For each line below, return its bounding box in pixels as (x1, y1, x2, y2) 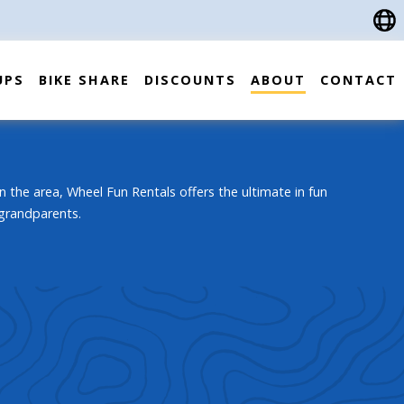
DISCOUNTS (144, 70, 236, 88)
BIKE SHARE (39, 70, 130, 88)
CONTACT (320, 70, 397, 88)
